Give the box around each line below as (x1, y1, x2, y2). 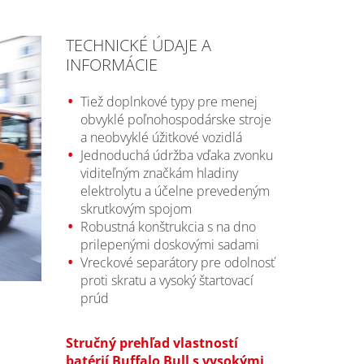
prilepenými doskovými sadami (80, 235, 259, 253)
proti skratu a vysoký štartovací (80, 271, 253, 289)
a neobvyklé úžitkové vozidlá (80, 128, 242, 146)
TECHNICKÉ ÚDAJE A (65, 33, 211, 56)
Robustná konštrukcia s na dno (80, 217, 256, 236)
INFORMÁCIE (65, 53, 158, 76)
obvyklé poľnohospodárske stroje (80, 110, 271, 128)
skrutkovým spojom (80, 199, 192, 218)
